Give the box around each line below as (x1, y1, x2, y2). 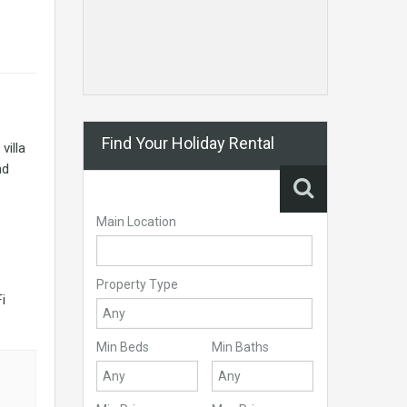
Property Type (96, 277, 178, 292)
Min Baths (212, 340, 269, 354)
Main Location (96, 214, 176, 229)
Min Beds (96, 340, 149, 354)
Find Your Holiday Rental (102, 134, 274, 153)
